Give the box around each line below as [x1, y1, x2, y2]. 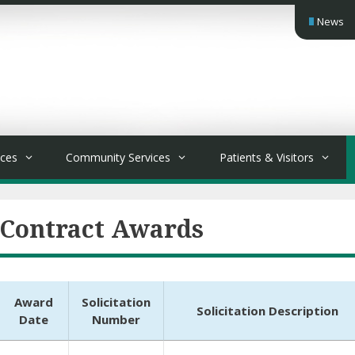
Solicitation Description [197, 303, 338, 319]
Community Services [66, 150, 171, 165]
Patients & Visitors [219, 150, 314, 165]
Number [92, 311, 140, 327]
